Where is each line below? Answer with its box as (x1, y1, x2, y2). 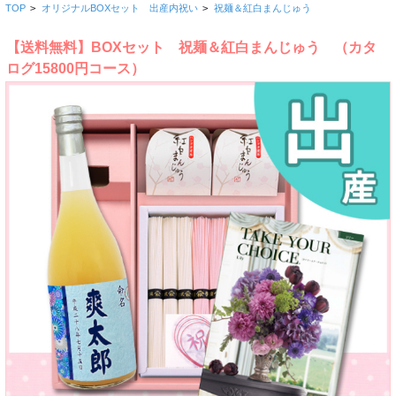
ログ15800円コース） (5, 60, 145, 76)
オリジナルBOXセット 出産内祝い (41, 2, 198, 13)
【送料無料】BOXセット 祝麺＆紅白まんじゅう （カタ (5, 39, 377, 55)
